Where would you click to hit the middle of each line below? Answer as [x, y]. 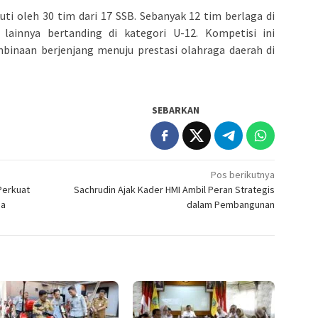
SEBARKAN [176, 110]
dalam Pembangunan [231, 204]
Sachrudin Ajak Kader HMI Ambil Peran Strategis [175, 189]
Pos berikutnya [243, 174]
